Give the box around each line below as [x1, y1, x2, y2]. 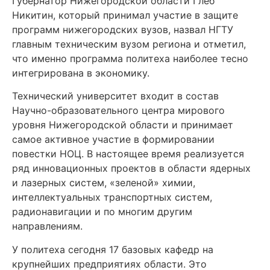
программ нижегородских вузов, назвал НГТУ [12, 23, 233, 36]
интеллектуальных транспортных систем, [12, 191, 212, 204]
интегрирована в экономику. [12, 66, 149, 79]
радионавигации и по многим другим [12, 206, 192, 218]
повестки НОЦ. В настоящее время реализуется [12, 148, 244, 160]
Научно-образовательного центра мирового [12, 104, 225, 117]
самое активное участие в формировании [12, 133, 215, 146]
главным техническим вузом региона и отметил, [12, 37, 246, 50]
